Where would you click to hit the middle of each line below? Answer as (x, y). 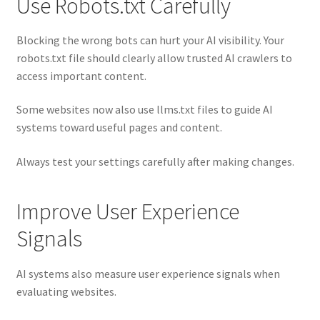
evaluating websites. (66, 291)
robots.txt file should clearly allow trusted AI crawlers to (154, 57)
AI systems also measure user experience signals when (148, 273)
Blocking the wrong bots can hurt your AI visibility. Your (150, 40)
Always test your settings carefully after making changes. (155, 162)
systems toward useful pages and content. (119, 127)
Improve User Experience (127, 212)
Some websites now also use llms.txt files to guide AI (144, 110)
